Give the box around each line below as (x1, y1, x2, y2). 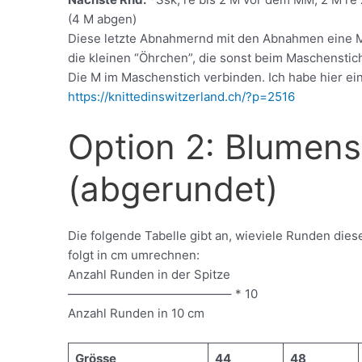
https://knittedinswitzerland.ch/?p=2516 (68, 89, 296, 105)
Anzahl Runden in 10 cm (68, 305, 205, 322)
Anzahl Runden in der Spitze (68, 267, 231, 283)
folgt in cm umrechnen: (68, 247, 200, 263)
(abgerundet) (68, 168, 279, 210)
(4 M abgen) (68, 11, 137, 27)
